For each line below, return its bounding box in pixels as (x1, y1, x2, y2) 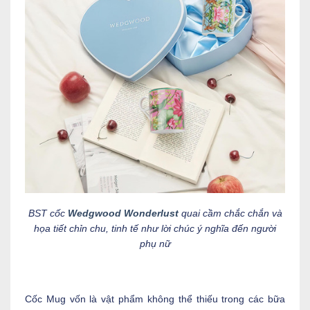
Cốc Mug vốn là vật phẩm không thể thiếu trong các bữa (25, 293, 285, 305)
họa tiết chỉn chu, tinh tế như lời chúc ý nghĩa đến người (34, 222, 276, 234)
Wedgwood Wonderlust (67, 207, 179, 219)
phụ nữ (139, 237, 171, 249)
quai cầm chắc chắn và (178, 207, 282, 219)
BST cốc (28, 207, 68, 219)
